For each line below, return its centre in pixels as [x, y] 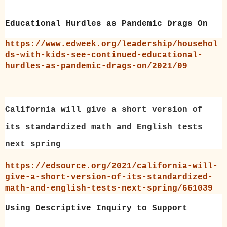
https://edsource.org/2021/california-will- [111, 166]
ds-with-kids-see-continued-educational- [104, 55]
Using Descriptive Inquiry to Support [96, 209]
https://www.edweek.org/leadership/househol [111, 44]
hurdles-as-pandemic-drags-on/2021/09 [96, 66]
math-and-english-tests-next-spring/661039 [109, 189]
